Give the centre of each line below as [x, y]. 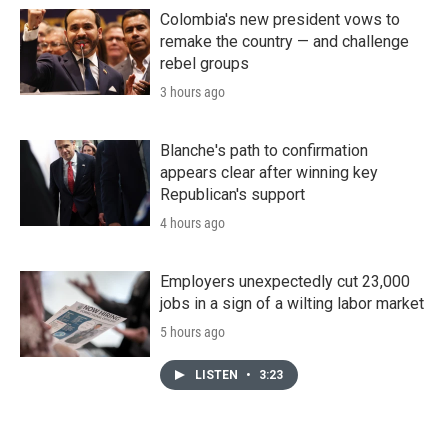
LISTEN [218, 374]
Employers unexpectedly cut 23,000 [285, 281]
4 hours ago [192, 222]
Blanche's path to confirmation [264, 150]
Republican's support [232, 194]
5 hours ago [192, 331]
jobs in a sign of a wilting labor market [292, 303]
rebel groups [204, 63]
